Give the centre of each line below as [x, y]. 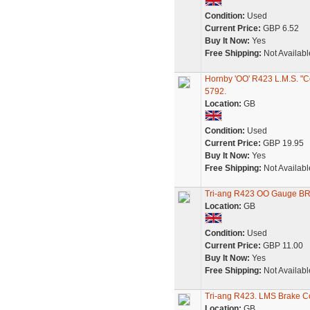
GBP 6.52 [280, 28]
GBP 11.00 [282, 246]
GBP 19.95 [282, 143]
